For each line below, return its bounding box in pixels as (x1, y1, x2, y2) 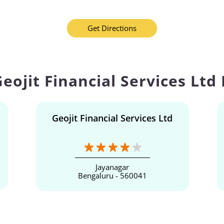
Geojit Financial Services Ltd (52, 112, 172, 124)
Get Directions (87, 23, 136, 33)
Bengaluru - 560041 (77, 170, 147, 181)
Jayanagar (95, 162, 129, 172)
